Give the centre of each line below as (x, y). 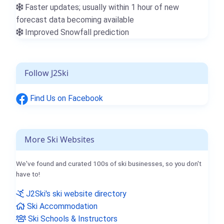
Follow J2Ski (46, 73)
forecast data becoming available (75, 20)
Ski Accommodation (61, 206)
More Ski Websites (59, 139)
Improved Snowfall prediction (76, 32)
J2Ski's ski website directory (75, 193)
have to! (28, 174)
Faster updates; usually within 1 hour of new (101, 7)
